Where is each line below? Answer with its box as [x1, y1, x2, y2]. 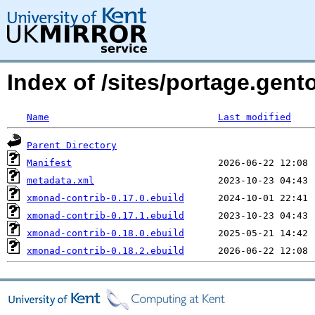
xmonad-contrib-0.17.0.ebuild [27, 193, 184, 203]
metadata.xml [27, 175, 94, 186]
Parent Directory [27, 140, 117, 150]
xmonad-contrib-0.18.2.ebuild [27, 245, 184, 256]
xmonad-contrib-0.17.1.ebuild [27, 210, 184, 221]
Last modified [218, 112, 291, 122]
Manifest [27, 157, 72, 168]
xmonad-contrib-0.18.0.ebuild [27, 228, 184, 238]
